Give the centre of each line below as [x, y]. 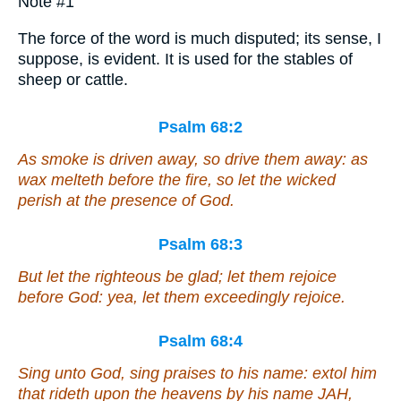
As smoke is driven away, [111, 160]
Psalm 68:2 [200, 128]
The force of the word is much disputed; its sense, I [200, 38]
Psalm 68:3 [200, 245]
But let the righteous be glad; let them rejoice [177, 277]
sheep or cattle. [73, 79]
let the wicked [285, 180]
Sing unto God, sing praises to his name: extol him [197, 374]
